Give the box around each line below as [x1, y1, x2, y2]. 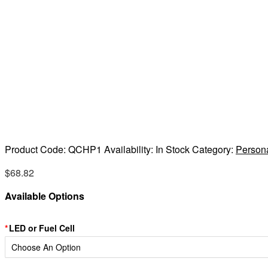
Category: [192, 142, 236, 156]
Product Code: [5, 142, 68, 156]
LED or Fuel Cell [9, 222, 75, 234]
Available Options [5, 188, 84, 203]
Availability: [104, 142, 156, 156]
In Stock [156, 142, 190, 156]
